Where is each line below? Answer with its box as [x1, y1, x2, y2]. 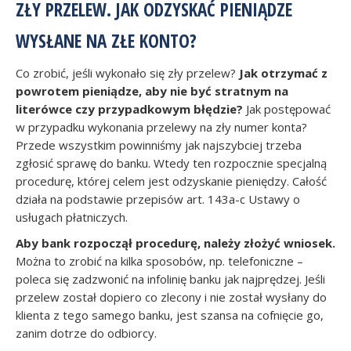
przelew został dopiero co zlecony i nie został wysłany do [16, 289, 327, 305]
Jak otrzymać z [236, 65, 327, 81]
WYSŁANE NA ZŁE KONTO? [16, 28, 197, 53]
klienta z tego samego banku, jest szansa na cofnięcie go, [16, 307, 324, 323]
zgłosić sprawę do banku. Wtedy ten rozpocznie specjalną [16, 155, 327, 171]
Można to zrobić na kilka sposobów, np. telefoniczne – [16, 253, 303, 269]
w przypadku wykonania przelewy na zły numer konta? [16, 119, 307, 135]
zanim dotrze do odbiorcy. [16, 325, 157, 341]
